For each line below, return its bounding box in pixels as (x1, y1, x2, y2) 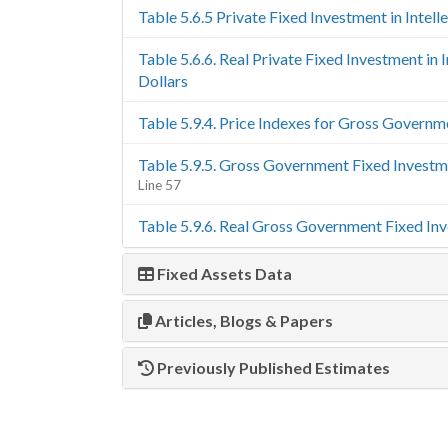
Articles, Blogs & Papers (152, 311, 333, 330)
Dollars (138, 71, 188, 90)
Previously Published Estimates (154, 358, 390, 377)
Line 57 (138, 177, 181, 193)
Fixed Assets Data (154, 264, 292, 283)
